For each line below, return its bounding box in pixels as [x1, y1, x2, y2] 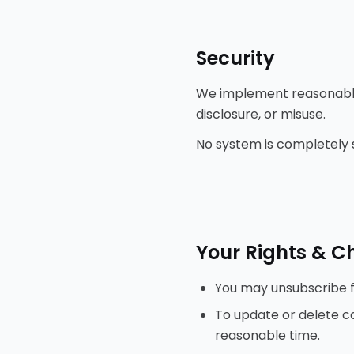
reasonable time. [215, 326, 320, 345]
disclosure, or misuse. [196, 105, 326, 123]
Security [196, 45, 275, 71]
